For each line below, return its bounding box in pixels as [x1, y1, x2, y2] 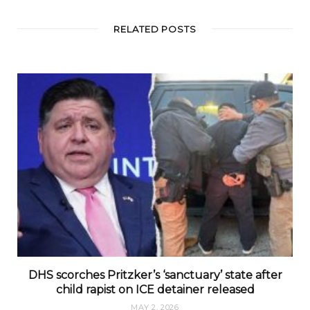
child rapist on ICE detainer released [55, 283, 255, 297]
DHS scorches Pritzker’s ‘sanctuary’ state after [28, 268, 282, 282]
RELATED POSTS [113, 23, 197, 35]
